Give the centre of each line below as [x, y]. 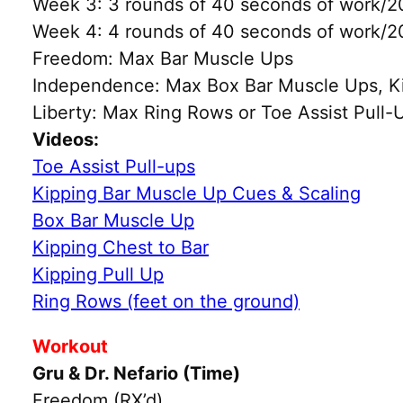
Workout [70, 346]
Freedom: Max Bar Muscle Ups [163, 58]
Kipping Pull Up [98, 274]
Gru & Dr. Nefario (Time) [136, 373]
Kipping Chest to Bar [121, 247]
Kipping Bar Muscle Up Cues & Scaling [197, 193]
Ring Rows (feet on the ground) [166, 301]
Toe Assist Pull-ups [114, 166]
